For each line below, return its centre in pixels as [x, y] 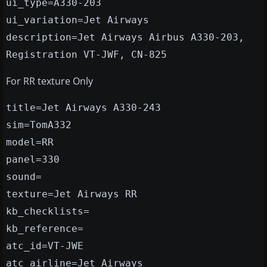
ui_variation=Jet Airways [77, 20]
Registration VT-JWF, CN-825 [86, 55]
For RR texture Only [49, 81]
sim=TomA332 [39, 125]
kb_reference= [45, 229]
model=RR [30, 142]
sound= [24, 177]
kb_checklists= [48, 212]
